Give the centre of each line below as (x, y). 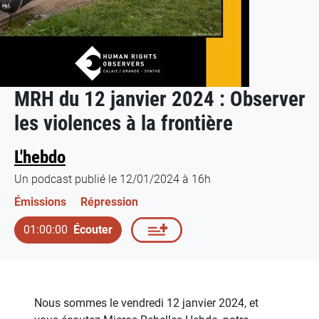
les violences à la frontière (124, 123)
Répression (109, 202)
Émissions (40, 202)
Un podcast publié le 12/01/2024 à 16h (113, 179)
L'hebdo (40, 157)
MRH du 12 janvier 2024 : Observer (160, 99)
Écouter (93, 229)
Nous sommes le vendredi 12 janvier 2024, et (146, 303)
